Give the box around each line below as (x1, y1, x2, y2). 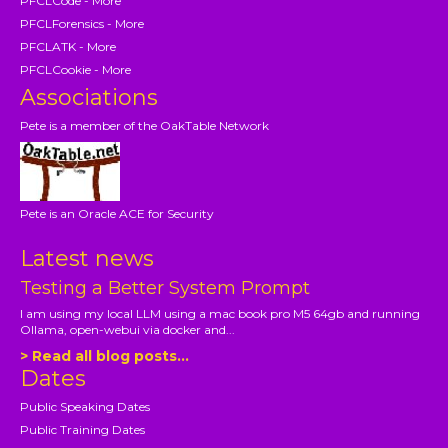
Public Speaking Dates (20, 399, 151, 415)
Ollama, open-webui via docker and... (20, 322, 236, 338)
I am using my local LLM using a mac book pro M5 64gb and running (20, 306, 421, 322)
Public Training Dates (20, 422, 146, 438)
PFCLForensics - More (20, 16, 145, 32)
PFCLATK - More (20, 39, 117, 55)
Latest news (20, 245, 155, 273)
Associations (20, 84, 159, 112)
